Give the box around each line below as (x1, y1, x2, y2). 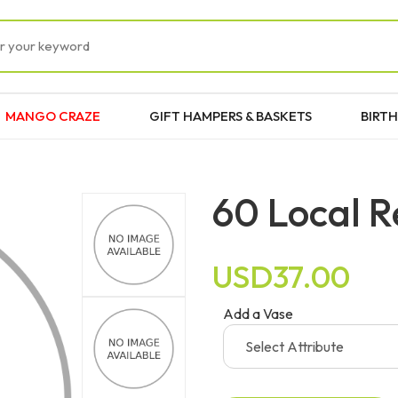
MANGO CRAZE (5, 107, 100, 124)
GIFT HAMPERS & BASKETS (149, 107, 312, 124)
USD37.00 (212, 256, 350, 296)
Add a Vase (223, 304, 293, 322)
